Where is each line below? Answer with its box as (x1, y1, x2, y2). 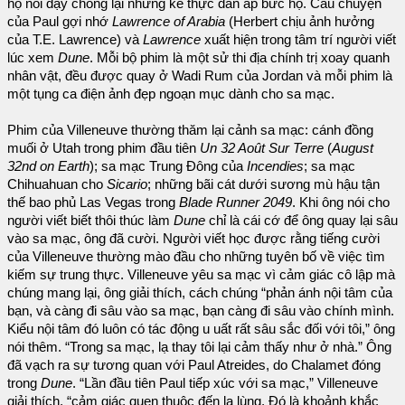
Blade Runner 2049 (179, 195, 292, 211)
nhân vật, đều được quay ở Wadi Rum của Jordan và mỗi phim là (7, 69, 392, 84)
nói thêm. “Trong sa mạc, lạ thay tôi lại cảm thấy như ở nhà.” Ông (7, 340, 391, 355)
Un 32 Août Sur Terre (200, 141, 324, 156)
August (332, 141, 373, 156)
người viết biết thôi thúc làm (7, 213, 174, 229)
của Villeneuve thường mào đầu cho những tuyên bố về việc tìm (7, 250, 385, 265)
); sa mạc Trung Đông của (89, 159, 247, 174)
